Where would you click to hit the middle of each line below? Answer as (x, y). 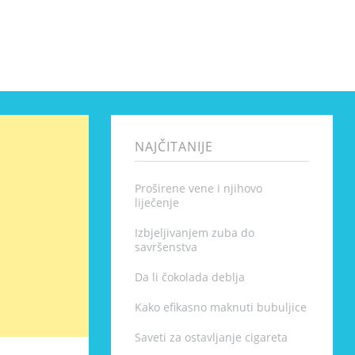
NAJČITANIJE (174, 147)
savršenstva (166, 247)
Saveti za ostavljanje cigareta (211, 337)
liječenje (157, 202)
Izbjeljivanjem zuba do (194, 233)
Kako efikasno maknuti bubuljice (220, 307)
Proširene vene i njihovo (198, 188)
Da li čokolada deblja (189, 277)
